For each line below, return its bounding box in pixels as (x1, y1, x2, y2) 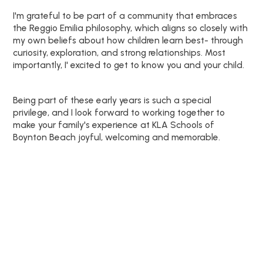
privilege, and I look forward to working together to (13, 106, 225, 118)
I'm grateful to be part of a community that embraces (13, 9, 238, 21)
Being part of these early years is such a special (13, 94, 212, 106)
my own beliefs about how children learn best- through (13, 34, 244, 46)
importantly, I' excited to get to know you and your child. (13, 59, 245, 70)
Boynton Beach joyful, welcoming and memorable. (13, 131, 221, 143)
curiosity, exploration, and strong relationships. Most (13, 46, 226, 58)
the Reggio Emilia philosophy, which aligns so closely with (13, 22, 248, 33)
